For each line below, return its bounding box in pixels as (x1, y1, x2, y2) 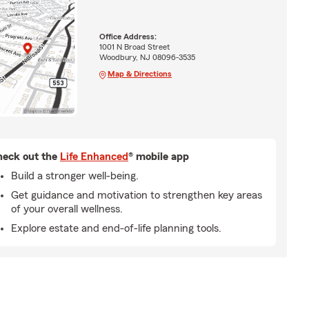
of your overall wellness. (11, 203, 123, 215)
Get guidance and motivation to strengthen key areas (11, 189, 262, 201)
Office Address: (99, 32, 157, 41)
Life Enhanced (60, 150, 128, 162)
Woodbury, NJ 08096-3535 (99, 52, 195, 61)
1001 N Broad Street (99, 42, 170, 51)
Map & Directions (107, 69, 172, 78)
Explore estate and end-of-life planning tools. (11, 222, 221, 234)
